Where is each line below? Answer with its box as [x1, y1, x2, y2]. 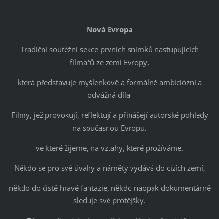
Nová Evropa [86, 24, 133, 35]
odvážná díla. [87, 90, 132, 100]
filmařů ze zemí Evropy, [70, 57, 149, 67]
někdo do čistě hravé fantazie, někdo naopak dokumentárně [8, 183, 211, 193]
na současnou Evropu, [72, 123, 147, 133]
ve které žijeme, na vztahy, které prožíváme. [36, 143, 183, 153]
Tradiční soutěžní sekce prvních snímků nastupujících [20, 44, 199, 55]
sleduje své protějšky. [73, 196, 146, 206]
